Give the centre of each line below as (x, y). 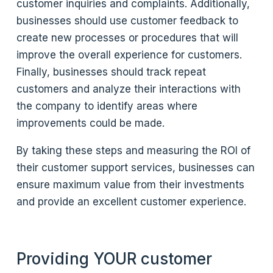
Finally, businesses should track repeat (112, 72)
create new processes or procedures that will (128, 37)
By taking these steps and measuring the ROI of (134, 150)
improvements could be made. (91, 123)
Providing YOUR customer (115, 258)
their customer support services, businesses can (136, 167)
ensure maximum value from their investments (131, 184)
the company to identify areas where (107, 106)
